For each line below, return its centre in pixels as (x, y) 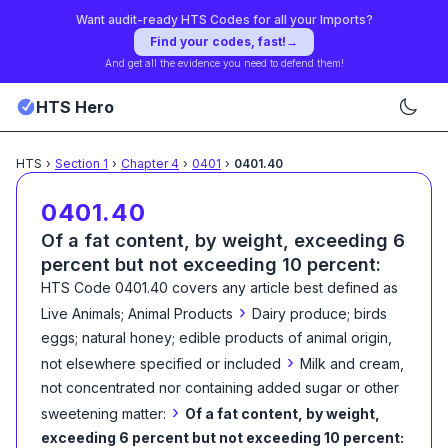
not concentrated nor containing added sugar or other (220, 387)
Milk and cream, (352, 363)
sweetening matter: (103, 413)
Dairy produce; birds (319, 313)
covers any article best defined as (283, 287)
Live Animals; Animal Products (137, 313)
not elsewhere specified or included (161, 363)
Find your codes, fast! (218, 41)
